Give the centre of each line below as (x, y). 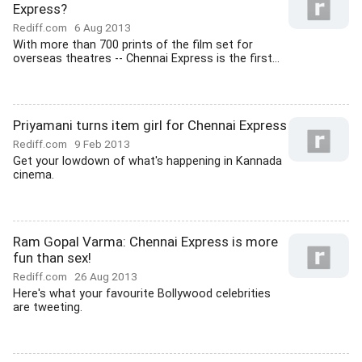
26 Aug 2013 (106, 276)
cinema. (34, 175)
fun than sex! (52, 258)
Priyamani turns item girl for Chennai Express (150, 125)
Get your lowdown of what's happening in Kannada (147, 161)
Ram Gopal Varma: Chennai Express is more (145, 242)
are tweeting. (48, 307)
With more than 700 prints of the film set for (133, 45)
